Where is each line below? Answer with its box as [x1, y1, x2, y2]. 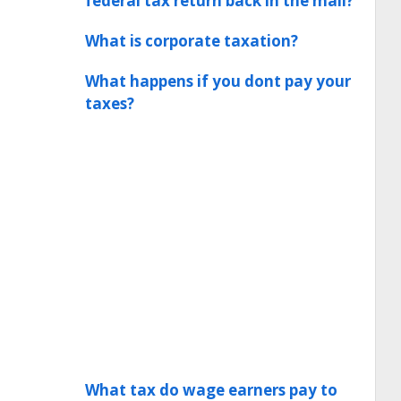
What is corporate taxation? [85, 30, 298, 51]
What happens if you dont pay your [85, 71, 351, 91]
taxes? [85, 93, 134, 114]
